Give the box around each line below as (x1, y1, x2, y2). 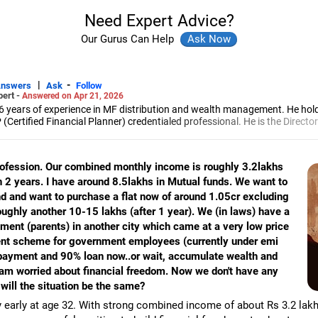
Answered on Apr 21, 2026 (22, 90, 124, 101)
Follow (76, 79, 102, 91)
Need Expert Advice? (84, 11, 234, 30)
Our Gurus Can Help (81, 33, 177, 45)
